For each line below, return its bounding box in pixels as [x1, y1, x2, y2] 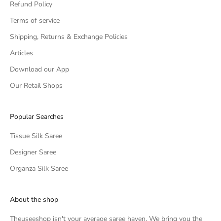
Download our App [10, 65, 69, 74]
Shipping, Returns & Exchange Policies [10, 32, 128, 42]
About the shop [10, 195, 58, 205]
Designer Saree [10, 147, 56, 157]
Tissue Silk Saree [10, 131, 62, 141]
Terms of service [10, 16, 60, 26]
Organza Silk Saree [10, 164, 68, 174]
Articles [10, 48, 33, 58]
